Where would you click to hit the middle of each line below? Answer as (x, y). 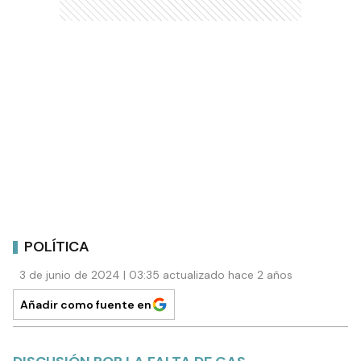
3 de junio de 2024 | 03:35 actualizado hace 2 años (156, 275)
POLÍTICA (57, 246)
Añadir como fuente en (86, 305)
